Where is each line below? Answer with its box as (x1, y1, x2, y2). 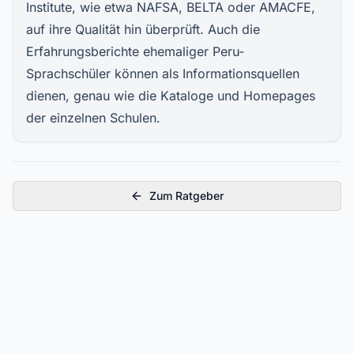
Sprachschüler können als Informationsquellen (26, 66, 299, 81)
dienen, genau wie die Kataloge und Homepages (26, 88, 315, 104)
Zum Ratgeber (149, 189, 224, 202)
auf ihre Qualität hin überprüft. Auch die (26, 21, 260, 37)
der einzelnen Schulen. (26, 110, 160, 126)
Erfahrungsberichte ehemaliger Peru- (26, 43, 244, 59)
